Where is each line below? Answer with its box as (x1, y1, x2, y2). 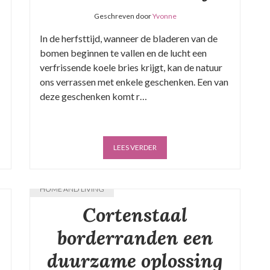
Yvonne (152, 11, 177, 20)
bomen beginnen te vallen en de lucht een (40, 47, 207, 58)
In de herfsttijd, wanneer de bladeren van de (40, 33, 218, 44)
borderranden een (57, 225, 213, 250)
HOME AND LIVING (40, 184, 104, 193)
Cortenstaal (83, 202, 187, 227)
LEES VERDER (113, 143, 157, 152)
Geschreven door (93, 11, 152, 20)
